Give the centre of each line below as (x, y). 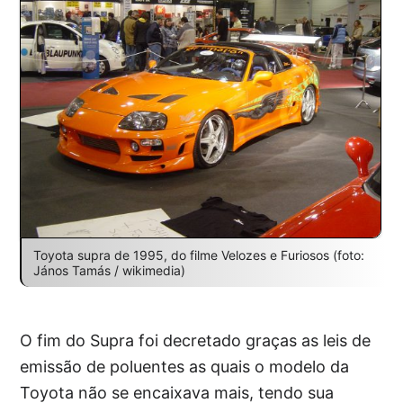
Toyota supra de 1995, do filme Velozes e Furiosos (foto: (198, 255)
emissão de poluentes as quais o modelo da (185, 366)
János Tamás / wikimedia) (109, 270)
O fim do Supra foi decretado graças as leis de (196, 340)
